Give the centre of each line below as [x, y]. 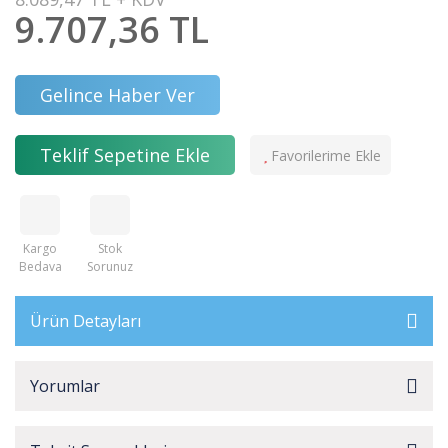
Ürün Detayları [85, 321]
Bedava [40, 266]
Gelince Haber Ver [117, 94]
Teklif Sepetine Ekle [125, 154]
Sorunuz [110, 266]
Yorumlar [65, 386]
